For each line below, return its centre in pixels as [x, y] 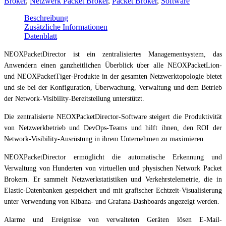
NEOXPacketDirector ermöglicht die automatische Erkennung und [113, 157]
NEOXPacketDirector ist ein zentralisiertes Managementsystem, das [113, 54]
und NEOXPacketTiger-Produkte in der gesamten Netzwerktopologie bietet [113, 76]
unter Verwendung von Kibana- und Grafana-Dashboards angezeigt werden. [112, 201]
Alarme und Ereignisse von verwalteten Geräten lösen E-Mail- [113, 219]
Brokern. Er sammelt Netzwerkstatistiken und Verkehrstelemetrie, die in [113, 179]
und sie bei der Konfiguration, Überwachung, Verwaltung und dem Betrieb [113, 87]
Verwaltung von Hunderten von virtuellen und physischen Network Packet [113, 168]
